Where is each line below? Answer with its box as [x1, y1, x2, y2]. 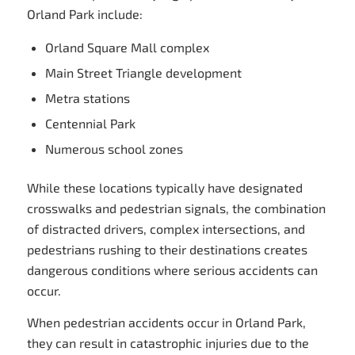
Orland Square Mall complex [44, 40, 209, 55]
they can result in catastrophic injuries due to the [26, 334, 309, 350]
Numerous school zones [44, 141, 183, 157]
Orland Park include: [26, 6, 143, 21]
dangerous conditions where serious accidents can [26, 262, 318, 278]
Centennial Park [44, 116, 136, 132]
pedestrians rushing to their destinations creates [26, 242, 307, 258]
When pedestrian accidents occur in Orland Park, [26, 314, 306, 330]
